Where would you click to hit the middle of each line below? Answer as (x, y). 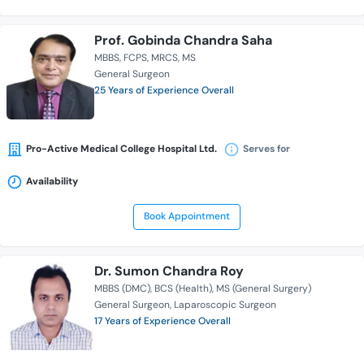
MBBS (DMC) (122, 289)
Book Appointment (186, 217)
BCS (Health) (183, 289)
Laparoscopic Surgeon (225, 305)
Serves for (266, 149)
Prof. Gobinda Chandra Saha (183, 41)
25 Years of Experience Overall (164, 91)
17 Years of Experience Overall (162, 321)
